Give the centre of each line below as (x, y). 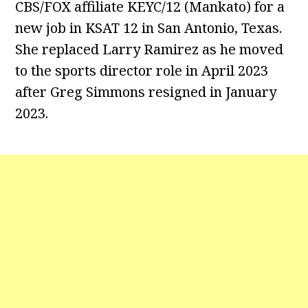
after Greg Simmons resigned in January (146, 92)
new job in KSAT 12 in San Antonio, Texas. (149, 28)
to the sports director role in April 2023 (142, 71)
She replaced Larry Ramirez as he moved (150, 49)
